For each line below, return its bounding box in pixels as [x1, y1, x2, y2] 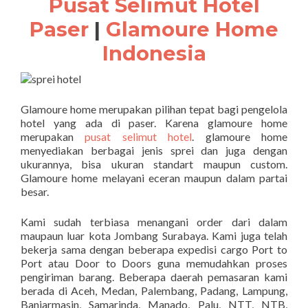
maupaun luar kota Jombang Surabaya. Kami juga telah [21, 229, 287, 242]
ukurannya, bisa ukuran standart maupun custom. [21, 157, 287, 170]
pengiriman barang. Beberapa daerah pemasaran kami [21, 270, 287, 283]
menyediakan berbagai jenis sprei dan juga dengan [21, 144, 287, 157]
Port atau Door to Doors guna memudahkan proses [21, 256, 287, 269]
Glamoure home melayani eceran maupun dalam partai [21, 171, 287, 184]
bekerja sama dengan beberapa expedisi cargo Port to [21, 243, 287, 256]
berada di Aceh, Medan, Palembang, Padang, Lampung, [21, 284, 287, 297]
